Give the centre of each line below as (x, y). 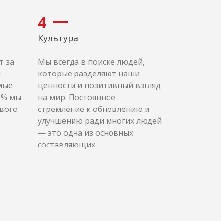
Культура (58, 38)
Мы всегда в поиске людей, (91, 62)
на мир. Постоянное (77, 97)
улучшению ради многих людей (100, 121)
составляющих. (67, 145)
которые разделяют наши (89, 74)
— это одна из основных (86, 133)
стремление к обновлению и (94, 109)
